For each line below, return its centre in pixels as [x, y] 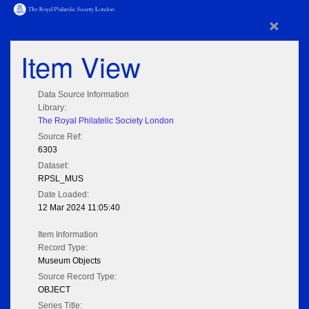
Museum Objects [69, 261]
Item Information [68, 235]
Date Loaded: [63, 195]
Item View [81, 66]
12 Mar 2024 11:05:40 [79, 208]
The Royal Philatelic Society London [106, 121]
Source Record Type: [77, 277]
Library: [52, 108]
